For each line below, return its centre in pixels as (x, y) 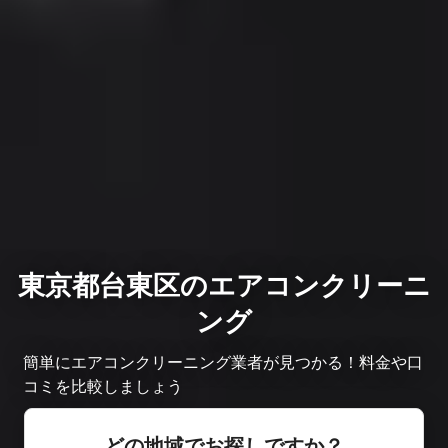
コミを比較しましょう (103, 385)
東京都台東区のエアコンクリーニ (224, 285)
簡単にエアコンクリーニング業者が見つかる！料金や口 (223, 361)
